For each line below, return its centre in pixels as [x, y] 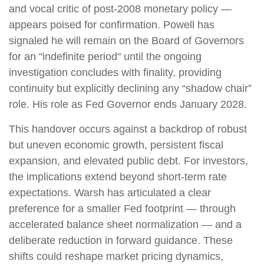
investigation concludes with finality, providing [115, 72]
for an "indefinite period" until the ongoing [105, 57]
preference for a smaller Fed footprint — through [122, 209]
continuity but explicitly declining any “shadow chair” [130, 88]
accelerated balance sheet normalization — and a [125, 225]
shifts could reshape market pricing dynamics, [116, 256]
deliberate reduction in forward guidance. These [121, 240]
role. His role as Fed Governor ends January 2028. [128, 104]
